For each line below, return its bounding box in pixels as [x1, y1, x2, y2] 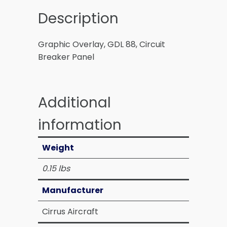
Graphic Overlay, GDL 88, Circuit [38, 38, 165, 50]
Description [38, 8, 119, 28]
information [38, 115, 122, 135]
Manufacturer [42, 184, 103, 196]
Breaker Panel [38, 51, 94, 63]
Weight [42, 141, 74, 154]
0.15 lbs [42, 162, 70, 174]
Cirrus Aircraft [42, 205, 98, 217]
